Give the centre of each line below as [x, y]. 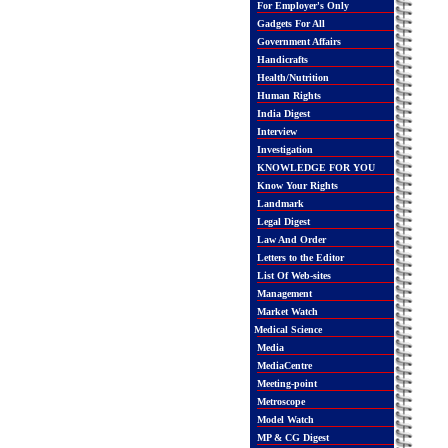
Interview [275, 131]
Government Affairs [297, 41]
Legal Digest [281, 221]
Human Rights [287, 95]
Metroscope [279, 401]
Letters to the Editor [298, 257]
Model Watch [283, 419]
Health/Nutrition [291, 77]
